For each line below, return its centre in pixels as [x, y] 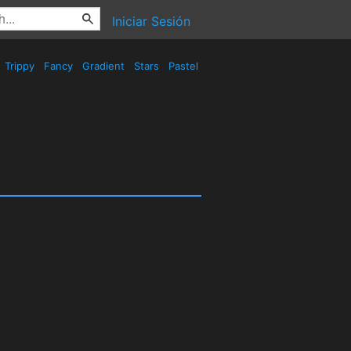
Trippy [20, 66]
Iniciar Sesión [151, 21]
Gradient [103, 66]
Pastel [183, 66]
